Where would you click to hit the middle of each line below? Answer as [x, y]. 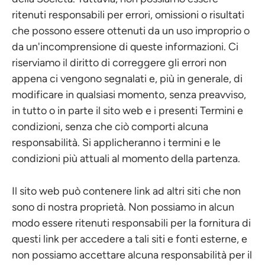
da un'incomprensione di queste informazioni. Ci [125, 47]
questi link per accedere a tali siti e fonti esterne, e [130, 239]
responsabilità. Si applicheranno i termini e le [116, 143]
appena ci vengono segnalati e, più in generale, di [127, 79]
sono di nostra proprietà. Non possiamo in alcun [123, 207]
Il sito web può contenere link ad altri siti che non [126, 191]
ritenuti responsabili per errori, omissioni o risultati [128, 15]
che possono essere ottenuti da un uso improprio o [131, 31]
